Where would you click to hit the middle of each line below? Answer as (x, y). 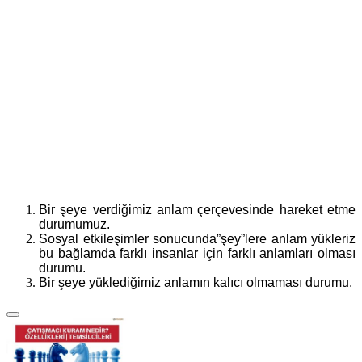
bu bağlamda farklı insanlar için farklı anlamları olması (197, 254)
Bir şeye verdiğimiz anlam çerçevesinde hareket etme (197, 210)
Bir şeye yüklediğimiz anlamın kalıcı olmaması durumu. (196, 283)
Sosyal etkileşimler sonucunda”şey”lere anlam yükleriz (197, 239)
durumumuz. (74, 225)
